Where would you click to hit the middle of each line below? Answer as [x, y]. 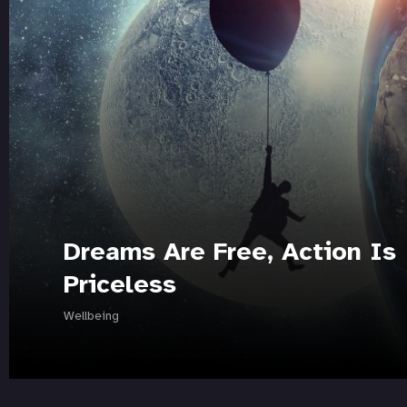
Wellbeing [91, 317]
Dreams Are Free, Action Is [230, 253]
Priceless [120, 286]
